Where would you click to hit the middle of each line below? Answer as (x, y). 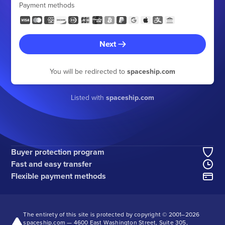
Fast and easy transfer (52, 164)
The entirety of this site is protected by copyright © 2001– (104, 214)
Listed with (88, 97)
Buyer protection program (58, 152)
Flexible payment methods (59, 176)
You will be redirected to (88, 71)
